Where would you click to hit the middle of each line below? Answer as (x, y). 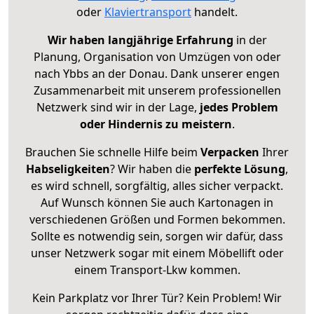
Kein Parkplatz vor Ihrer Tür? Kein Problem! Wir (157, 298)
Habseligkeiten (68, 169)
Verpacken (230, 152)
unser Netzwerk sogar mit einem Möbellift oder (157, 253)
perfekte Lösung (240, 169)
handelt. (214, 12)
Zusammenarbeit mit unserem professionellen (157, 90)
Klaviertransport (148, 12)
